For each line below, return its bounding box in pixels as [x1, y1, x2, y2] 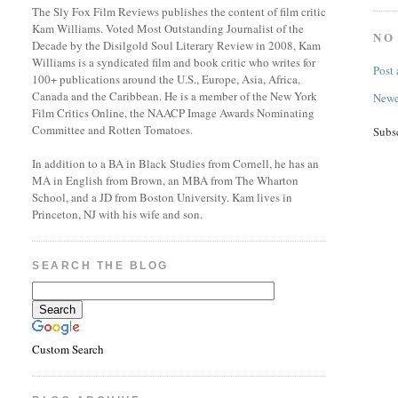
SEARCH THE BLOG [32, 259, 169, 272]
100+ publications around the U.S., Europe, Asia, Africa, [32, 71, 301, 87]
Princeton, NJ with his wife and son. [32, 206, 203, 222]
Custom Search [32, 341, 105, 358]
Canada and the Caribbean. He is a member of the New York [32, 88, 318, 104]
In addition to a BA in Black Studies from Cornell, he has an [32, 155, 320, 171]
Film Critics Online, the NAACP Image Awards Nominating [32, 105, 315, 121]
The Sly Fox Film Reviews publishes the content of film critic [32, 4, 327, 20]
